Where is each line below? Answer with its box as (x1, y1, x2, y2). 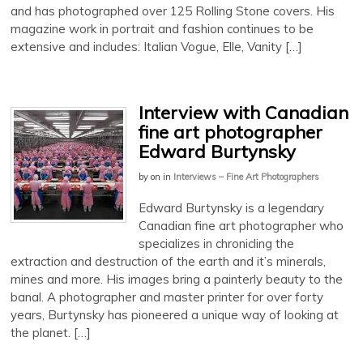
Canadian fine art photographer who (139, 217, 344, 233)
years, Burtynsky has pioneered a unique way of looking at (11, 306, 339, 322)
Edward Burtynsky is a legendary (139, 199, 324, 216)
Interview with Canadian (139, 100, 348, 124)
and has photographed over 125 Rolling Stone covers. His (11, 2, 335, 19)
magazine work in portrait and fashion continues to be (11, 20, 314, 36)
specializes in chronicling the (139, 235, 294, 251)
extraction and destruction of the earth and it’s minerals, (11, 253, 326, 269)
